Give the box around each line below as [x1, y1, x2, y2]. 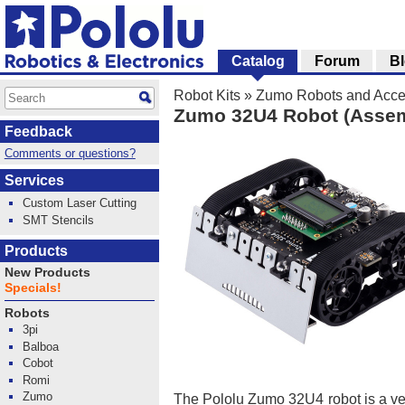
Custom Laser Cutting [23, 196, 137, 211]
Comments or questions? [4, 146, 136, 161]
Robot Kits [174, 88, 240, 103]
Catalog [231, 53, 285, 69]
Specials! [4, 280, 61, 295]
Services [5, 173, 64, 189]
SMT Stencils [23, 212, 95, 227]
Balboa [23, 339, 60, 353]
